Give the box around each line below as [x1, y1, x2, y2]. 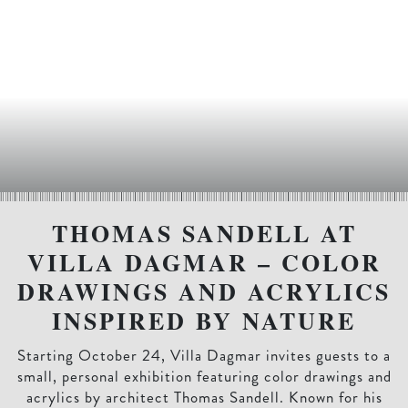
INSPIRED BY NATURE [52, 303, 356, 339]
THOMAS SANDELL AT [51, 216, 357, 251]
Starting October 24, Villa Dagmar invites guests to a [17, 344, 391, 367]
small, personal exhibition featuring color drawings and [16, 365, 392, 388]
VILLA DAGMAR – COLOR [26, 245, 382, 280]
